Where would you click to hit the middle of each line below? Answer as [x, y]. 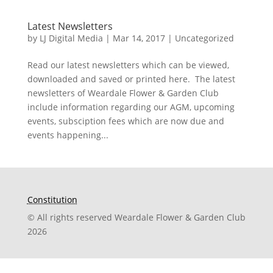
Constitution [52, 200]
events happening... [68, 135]
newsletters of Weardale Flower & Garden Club [123, 93]
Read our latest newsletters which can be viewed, [128, 65]
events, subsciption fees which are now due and [126, 121]
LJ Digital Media [71, 38]
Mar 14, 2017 [139, 38]
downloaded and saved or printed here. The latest [131, 79]
